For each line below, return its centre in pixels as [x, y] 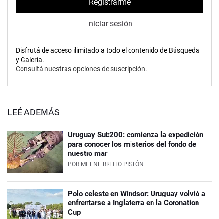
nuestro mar [88, 154]
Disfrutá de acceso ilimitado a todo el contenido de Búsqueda [108, 51]
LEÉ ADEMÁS [33, 112]
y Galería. [30, 60]
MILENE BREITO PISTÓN [112, 164]
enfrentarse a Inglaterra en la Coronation [133, 203]
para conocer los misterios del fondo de [132, 144]
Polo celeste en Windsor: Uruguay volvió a [137, 194]
